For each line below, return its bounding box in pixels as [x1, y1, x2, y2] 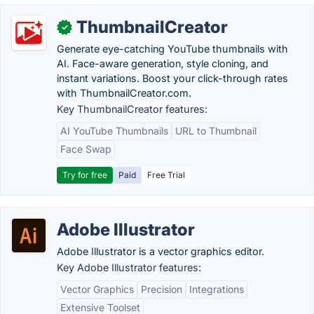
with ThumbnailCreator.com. [57, 87, 191, 99]
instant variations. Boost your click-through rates [57, 72, 288, 84]
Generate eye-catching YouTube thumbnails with [57, 43, 288, 55]
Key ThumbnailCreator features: [57, 103, 207, 115]
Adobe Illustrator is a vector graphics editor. [57, 245, 264, 257]
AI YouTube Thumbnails [60, 125, 168, 137]
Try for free [62, 170, 107, 180]
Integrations [189, 283, 244, 295]
